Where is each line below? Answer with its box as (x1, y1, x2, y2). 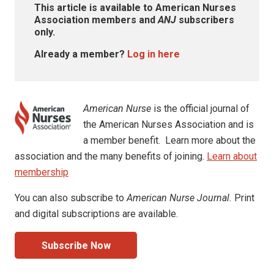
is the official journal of (151, 102, 250, 114)
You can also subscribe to (15, 191, 127, 204)
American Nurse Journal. (127, 191, 232, 204)
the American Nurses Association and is (83, 118, 254, 130)
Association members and (34, 13, 158, 26)
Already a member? (34, 48, 127, 60)
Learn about (207, 150, 257, 162)
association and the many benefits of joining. (15, 150, 207, 162)
